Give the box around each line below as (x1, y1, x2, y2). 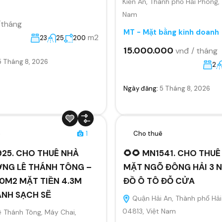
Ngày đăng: (123, 84, 160, 93)
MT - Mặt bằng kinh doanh (123, 27, 219, 37)
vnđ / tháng (175, 45, 218, 56)
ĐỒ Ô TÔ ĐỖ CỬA (123, 175, 195, 186)
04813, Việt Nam (122, 206, 176, 216)
